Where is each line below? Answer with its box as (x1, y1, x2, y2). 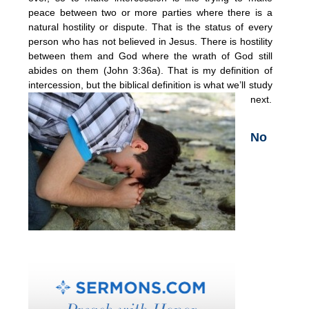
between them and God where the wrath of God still (28, 50, 272, 61)
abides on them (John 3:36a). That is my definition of (28, 64, 272, 76)
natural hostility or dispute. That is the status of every (28, 21, 272, 32)
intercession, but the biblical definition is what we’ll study (28, 79, 272, 90)
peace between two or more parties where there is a (28, 6, 272, 18)
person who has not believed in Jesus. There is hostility (28, 35, 272, 47)
